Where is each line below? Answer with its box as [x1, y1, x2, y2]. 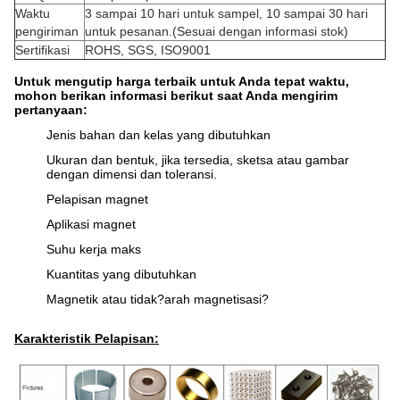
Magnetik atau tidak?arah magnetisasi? [46, 292, 269, 306]
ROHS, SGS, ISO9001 [85, 43, 211, 57]
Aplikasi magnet [46, 217, 136, 231]
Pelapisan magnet [46, 192, 148, 206]
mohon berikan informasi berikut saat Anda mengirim [14, 88, 337, 103]
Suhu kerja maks [46, 242, 141, 256]
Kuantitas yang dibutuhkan [46, 267, 196, 281]
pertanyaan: [14, 103, 87, 117]
